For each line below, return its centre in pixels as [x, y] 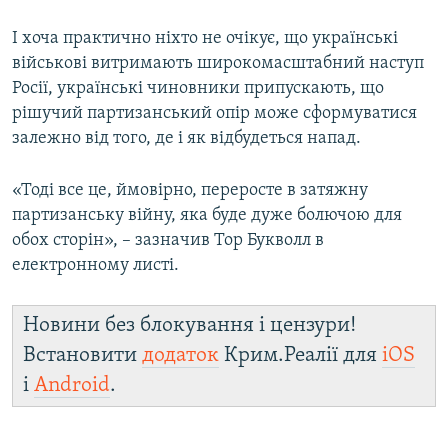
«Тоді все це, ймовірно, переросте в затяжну [190, 191]
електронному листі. [95, 266]
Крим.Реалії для [300, 356]
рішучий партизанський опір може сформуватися [214, 114]
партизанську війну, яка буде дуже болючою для [207, 216]
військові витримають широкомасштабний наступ [218, 64]
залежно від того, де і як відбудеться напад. [186, 139]
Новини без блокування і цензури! [189, 326]
